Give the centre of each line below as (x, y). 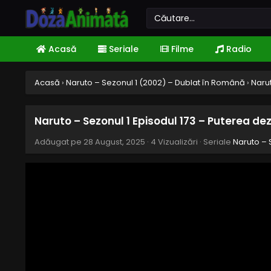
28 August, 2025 (114, 142)
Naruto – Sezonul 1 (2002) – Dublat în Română (155, 83)
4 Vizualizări (174, 142)
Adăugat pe (59, 142)
